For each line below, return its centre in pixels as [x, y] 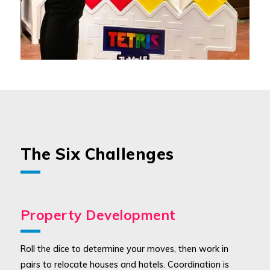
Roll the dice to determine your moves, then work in [124, 249]
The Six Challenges [97, 154]
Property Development [98, 215]
